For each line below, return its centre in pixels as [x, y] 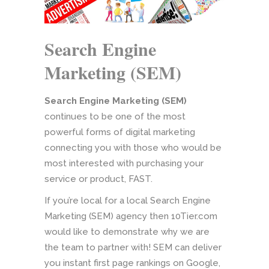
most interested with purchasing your [124, 164]
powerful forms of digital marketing [120, 132]
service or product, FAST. [98, 179]
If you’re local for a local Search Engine [128, 201]
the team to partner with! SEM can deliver [133, 248]
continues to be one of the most [115, 117]
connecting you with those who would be [133, 148]
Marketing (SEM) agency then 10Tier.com [131, 216]
